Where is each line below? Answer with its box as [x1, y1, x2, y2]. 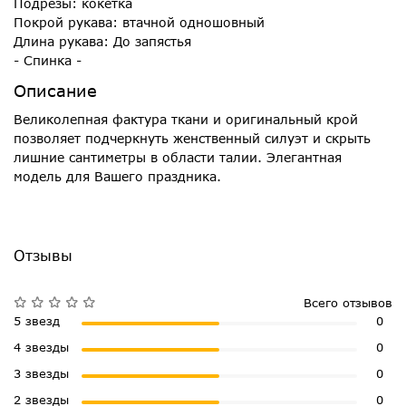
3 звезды [14, 365, 69, 381]
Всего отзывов [304, 295, 392, 310]
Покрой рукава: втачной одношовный [14, 14, 265, 31]
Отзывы [14, 246, 72, 265]
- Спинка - [14, 53, 82, 69]
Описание [14, 81, 97, 101]
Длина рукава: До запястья [14, 34, 191, 50]
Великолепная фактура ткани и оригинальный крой [14, 111, 358, 128]
